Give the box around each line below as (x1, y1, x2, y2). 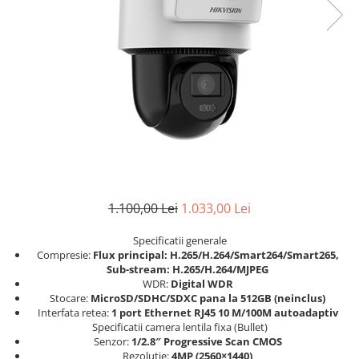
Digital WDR (170, 276, 233, 291)
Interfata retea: (37, 305, 111, 320)
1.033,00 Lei (181, 199, 251, 217)
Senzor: (93, 333, 131, 349)
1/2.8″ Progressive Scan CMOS (131, 333, 282, 349)
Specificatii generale (132, 232, 227, 248)
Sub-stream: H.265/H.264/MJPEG (107, 261, 268, 276)
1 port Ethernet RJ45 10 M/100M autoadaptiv (111, 305, 338, 320)
